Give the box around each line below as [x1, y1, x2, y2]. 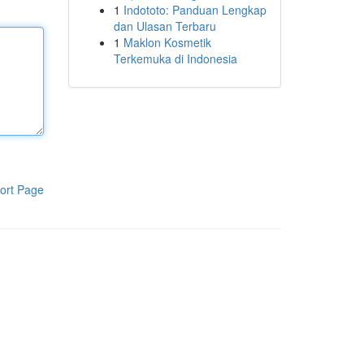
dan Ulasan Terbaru [113, 18, 216, 34]
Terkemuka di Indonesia [113, 50, 237, 67]
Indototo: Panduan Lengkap [123, 2, 266, 18]
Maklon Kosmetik [123, 34, 211, 50]
